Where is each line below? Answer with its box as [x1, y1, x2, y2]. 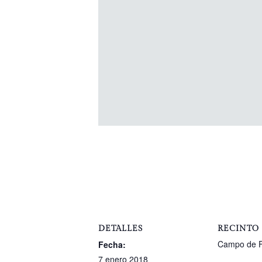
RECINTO [218, 223, 259, 233]
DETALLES [98, 223, 143, 233]
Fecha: [98, 238, 126, 250]
